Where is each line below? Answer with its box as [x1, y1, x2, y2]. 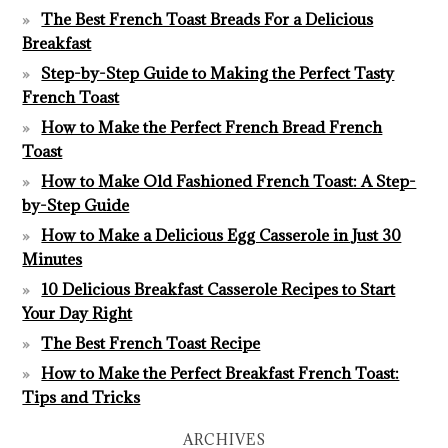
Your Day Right [22, 302, 133, 323]
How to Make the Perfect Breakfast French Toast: [41, 362, 400, 383]
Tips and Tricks [22, 386, 141, 407]
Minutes [22, 248, 83, 269]
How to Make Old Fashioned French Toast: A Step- [41, 170, 417, 191]
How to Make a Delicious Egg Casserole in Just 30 [41, 224, 402, 245]
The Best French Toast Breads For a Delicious [41, 8, 374, 29]
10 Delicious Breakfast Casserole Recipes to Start [41, 278, 396, 299]
